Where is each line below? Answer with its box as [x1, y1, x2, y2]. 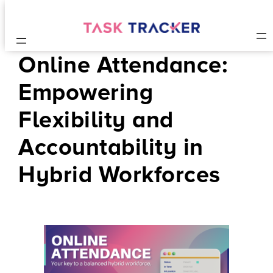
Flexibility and [18, 106, 174, 134]
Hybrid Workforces [18, 161, 221, 189]
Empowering [18, 79, 154, 107]
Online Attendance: [18, 51, 228, 79]
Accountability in [18, 133, 204, 161]
